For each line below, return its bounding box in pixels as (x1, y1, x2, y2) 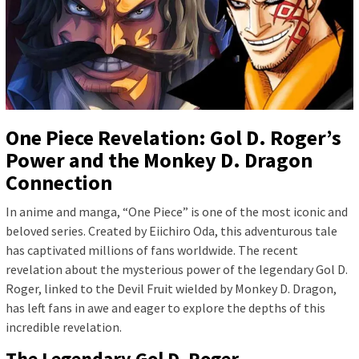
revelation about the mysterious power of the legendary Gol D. (6, 261, 348, 278)
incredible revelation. (6, 319, 122, 336)
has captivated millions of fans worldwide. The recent (6, 242, 298, 259)
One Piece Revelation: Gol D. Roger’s (6, 124, 341, 151)
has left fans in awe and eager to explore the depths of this (6, 300, 325, 317)
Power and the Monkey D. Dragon (6, 147, 313, 174)
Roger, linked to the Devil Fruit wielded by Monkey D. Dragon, (6, 280, 337, 297)
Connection (6, 169, 112, 196)
